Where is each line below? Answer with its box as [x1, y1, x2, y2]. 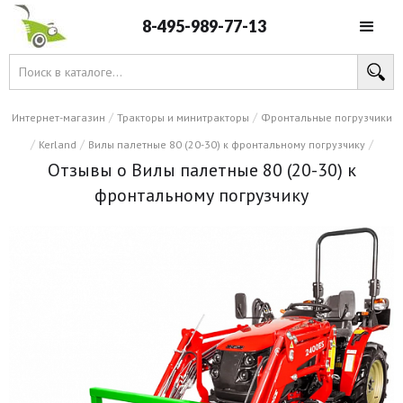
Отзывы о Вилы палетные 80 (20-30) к [47, 158, 356, 182]
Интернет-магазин [11, 111, 105, 124]
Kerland [38, 138, 76, 151]
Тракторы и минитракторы [116, 111, 249, 124]
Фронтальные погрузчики [260, 111, 392, 124]
